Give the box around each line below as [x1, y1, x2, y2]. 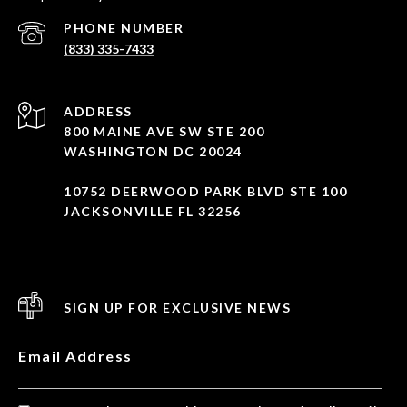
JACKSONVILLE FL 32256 [64, 203, 242, 219]
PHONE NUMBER [64, 19, 184, 35]
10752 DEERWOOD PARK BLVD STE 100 [64, 183, 347, 199]
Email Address [18, 346, 133, 364]
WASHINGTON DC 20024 [64, 143, 243, 159]
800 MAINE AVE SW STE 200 [64, 123, 264, 139]
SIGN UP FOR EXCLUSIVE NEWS [64, 299, 291, 315]
